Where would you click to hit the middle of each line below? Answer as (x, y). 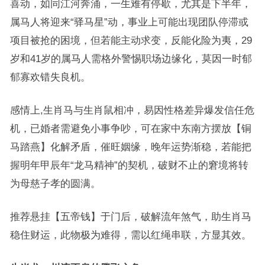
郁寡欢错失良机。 (50, 77)
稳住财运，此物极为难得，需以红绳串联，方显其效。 (130, 235)
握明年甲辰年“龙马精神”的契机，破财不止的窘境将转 (129, 165)
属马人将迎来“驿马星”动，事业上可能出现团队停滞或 (129, 22)
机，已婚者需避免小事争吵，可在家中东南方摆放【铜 (130, 128)
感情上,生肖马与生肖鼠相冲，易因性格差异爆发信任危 (132, 110)
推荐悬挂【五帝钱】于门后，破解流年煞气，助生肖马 (130, 216)
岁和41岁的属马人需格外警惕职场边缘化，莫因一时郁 (131, 59)
